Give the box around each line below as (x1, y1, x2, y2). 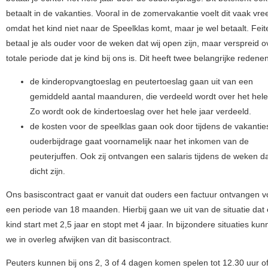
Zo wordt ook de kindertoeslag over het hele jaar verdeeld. (29, 106, 251, 117)
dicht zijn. (29, 166, 65, 176)
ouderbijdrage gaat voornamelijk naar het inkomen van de (29, 136, 249, 147)
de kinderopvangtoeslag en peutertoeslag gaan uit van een (29, 77, 253, 87)
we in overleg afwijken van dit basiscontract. (5, 234, 172, 245)
